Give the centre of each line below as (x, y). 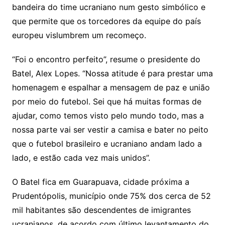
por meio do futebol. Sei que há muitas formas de (106, 102)
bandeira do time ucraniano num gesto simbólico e (108, 7)
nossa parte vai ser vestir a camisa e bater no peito (110, 130)
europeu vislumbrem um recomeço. (79, 35)
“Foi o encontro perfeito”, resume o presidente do (106, 60)
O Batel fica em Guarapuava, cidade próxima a (100, 182)
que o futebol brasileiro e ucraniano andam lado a (107, 144)
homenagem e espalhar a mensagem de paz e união (111, 88)
